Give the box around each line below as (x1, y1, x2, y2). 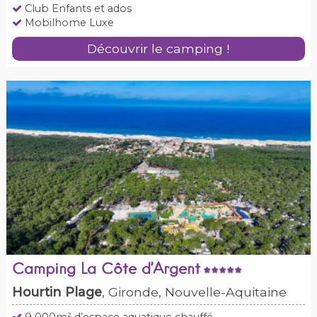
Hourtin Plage (11, 284, 102, 300)
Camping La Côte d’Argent (11, 263, 200, 278)
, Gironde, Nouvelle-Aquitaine (101, 284, 287, 300)
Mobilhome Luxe (21, 16, 114, 30)
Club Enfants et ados (21, 2, 132, 16)
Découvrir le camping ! (87, 41, 230, 57)
